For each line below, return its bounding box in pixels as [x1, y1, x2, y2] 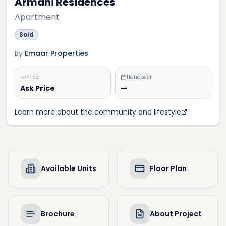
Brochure [41, 209, 75, 219]
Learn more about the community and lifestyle [15, 107, 181, 117]
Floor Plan [150, 163, 187, 174]
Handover [127, 73, 152, 81]
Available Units [41, 163, 96, 174]
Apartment [15, 11, 60, 23]
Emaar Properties [25, 48, 88, 59]
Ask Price [20, 83, 55, 93]
